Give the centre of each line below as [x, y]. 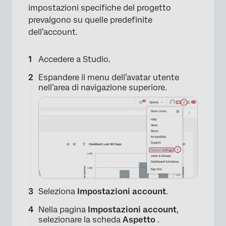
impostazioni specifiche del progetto [100, 8]
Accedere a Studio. [74, 60]
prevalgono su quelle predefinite [90, 20]
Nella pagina [62, 210]
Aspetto [140, 220]
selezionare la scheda [80, 220]
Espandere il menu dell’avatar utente [109, 78]
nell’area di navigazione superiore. [103, 88]
